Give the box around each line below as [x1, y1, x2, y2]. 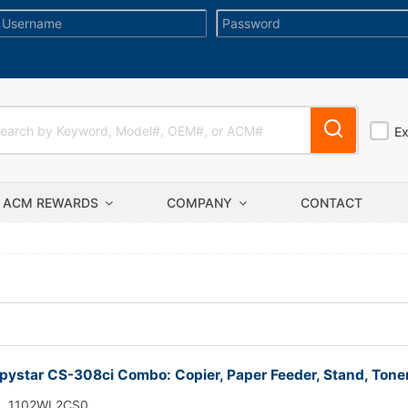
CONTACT [301, 195, 362, 210]
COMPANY [167, 195, 236, 210]
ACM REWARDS [3, 195, 102, 210]
